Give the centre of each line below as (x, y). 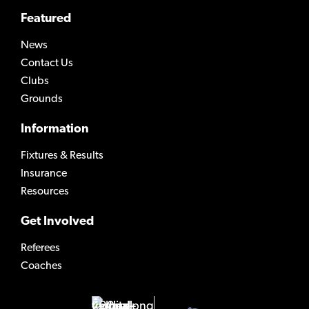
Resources (45, 192)
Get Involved (57, 222)
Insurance (44, 174)
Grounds (42, 100)
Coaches (41, 267)
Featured (46, 19)
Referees (40, 249)
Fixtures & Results (62, 156)
